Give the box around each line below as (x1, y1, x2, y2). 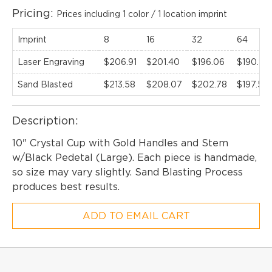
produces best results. (12, 181, 120, 192)
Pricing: (12, 7, 56, 19)
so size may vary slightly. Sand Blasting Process (12, 166, 243, 177)
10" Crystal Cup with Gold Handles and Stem (12, 137, 228, 148)
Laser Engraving (18, 57, 84, 66)
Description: (12, 115, 78, 126)
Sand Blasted (18, 80, 73, 89)
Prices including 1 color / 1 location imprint (56, 9, 227, 18)
